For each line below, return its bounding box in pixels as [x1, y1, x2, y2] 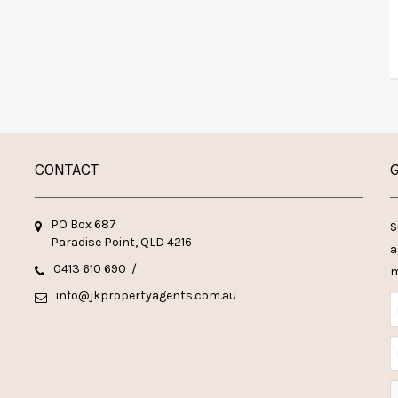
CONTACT [35, 159, 99, 179]
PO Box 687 [51, 216, 116, 232]
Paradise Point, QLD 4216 [51, 234, 192, 250]
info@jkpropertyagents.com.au [56, 287, 236, 303]
